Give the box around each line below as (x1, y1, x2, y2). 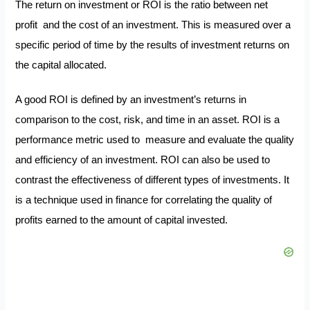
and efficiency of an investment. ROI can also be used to (15, 154, 271, 166)
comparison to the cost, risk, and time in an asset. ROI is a (15, 114, 280, 126)
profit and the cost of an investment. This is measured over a (15, 19, 291, 30)
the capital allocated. (15, 59, 107, 71)
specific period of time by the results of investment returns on (15, 39, 290, 51)
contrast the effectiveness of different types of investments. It (15, 174, 290, 186)
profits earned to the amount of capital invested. (15, 215, 231, 226)
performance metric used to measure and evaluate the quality (15, 134, 295, 146)
